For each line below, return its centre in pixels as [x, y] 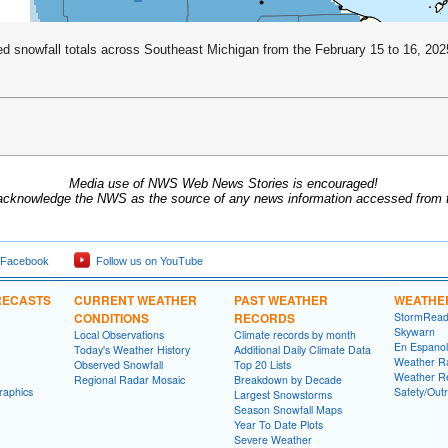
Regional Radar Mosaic [129, 380]
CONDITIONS [111, 318]
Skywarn [414, 332]
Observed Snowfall [118, 365]
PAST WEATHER [281, 300]
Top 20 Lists [262, 365]
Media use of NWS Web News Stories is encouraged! [223, 184]
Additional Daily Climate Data [302, 350]
